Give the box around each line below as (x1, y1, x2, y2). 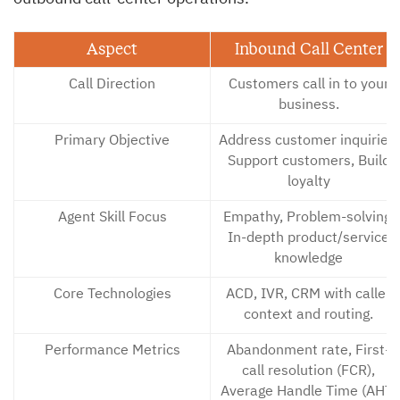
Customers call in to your (228, 78, 389, 93)
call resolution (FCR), (242, 364, 375, 379)
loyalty (287, 175, 330, 190)
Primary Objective (54, 134, 170, 149)
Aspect (87, 38, 137, 61)
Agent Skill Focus (57, 211, 167, 226)
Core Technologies (53, 287, 171, 303)
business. (278, 98, 339, 113)
